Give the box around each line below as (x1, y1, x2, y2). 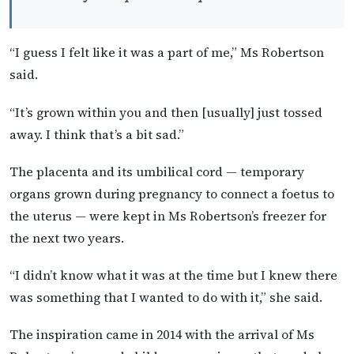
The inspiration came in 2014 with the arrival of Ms (9, 326, 314, 344)
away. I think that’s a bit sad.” (9, 125, 184, 143)
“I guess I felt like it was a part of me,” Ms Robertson (9, 43, 324, 62)
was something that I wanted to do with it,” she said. (9, 288, 322, 306)
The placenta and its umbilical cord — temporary (9, 162, 304, 180)
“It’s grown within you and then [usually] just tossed (9, 103, 322, 121)
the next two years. (9, 228, 124, 247)
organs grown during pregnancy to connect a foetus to (9, 184, 334, 202)
